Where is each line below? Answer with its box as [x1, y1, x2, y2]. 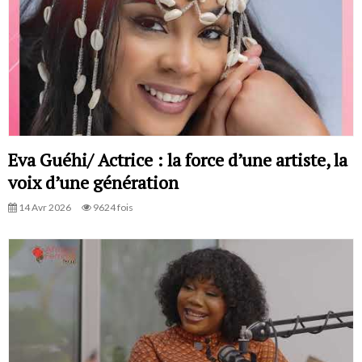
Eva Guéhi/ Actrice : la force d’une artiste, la [8, 148, 347, 172]
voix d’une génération [8, 170, 179, 195]
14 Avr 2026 [17, 201, 71, 214]
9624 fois [91, 201, 133, 214]
